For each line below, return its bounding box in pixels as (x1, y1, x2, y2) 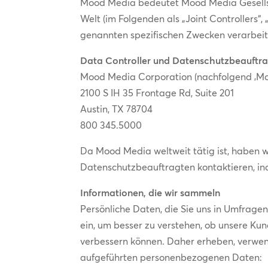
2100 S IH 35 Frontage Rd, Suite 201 (80, 86, 234, 99)
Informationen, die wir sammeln (80, 186, 221, 199)
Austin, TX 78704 (80, 102, 153, 115)
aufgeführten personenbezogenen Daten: (80, 251, 263, 263)
